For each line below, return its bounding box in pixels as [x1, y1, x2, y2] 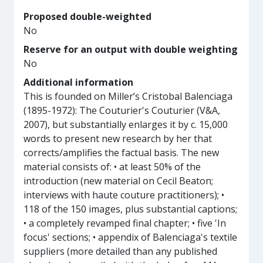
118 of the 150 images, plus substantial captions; [23, 203, 237, 215]
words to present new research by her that [23, 132, 212, 145]
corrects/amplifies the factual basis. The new [23, 146, 219, 159]
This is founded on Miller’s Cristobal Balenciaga [23, 90, 232, 103]
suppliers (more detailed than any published [23, 245, 217, 258]
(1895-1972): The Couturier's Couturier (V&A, [23, 104, 220, 117]
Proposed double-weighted [23, 10, 151, 23]
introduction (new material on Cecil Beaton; [23, 174, 213, 187]
